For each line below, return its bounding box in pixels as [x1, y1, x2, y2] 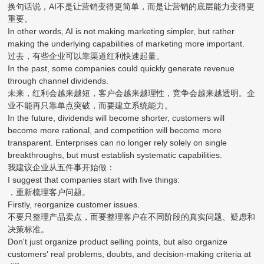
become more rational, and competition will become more [8, 125, 222, 135]
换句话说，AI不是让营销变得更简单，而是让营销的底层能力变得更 [8, 1, 255, 11]
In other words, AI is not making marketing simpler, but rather [8, 26, 235, 36]
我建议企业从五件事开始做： [8, 162, 115, 172]
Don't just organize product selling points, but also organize [8, 236, 228, 246]
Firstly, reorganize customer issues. [8, 199, 140, 209]
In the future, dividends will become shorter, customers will [8, 113, 225, 123]
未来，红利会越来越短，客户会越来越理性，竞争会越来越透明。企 [8, 88, 256, 98]
